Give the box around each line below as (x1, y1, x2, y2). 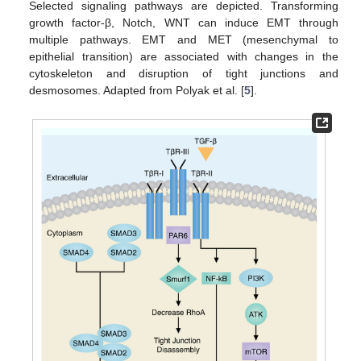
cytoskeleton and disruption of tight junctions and (29, 67, 338, 81)
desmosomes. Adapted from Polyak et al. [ (29, 84, 245, 98)
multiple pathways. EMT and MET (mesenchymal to (29, 33, 338, 47)
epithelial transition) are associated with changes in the (29, 50, 338, 64)
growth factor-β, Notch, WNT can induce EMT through (29, 16, 338, 30)
